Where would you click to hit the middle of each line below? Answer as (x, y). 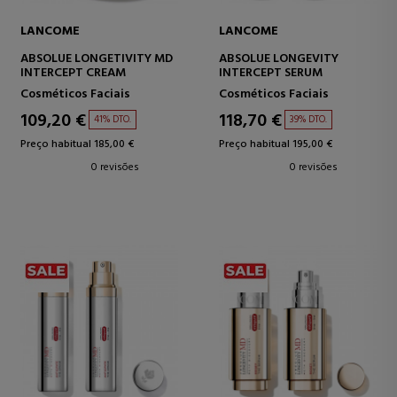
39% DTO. (308, 120)
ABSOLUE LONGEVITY (279, 59)
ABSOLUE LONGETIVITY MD (97, 59)
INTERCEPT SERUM (271, 73)
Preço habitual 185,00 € (77, 144)
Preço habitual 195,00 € (276, 144)
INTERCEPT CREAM (73, 73)
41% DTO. (113, 120)
